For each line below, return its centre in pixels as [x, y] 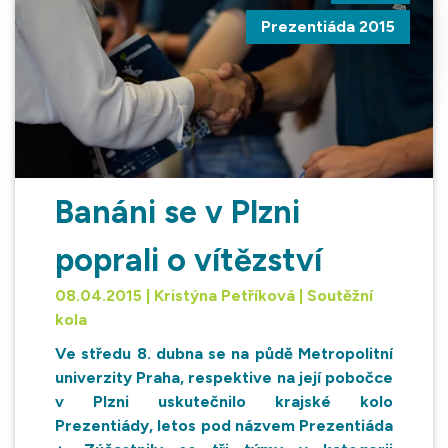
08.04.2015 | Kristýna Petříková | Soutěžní [214, 296]
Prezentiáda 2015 [328, 27]
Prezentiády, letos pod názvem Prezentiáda [224, 426]
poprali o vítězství [188, 260]
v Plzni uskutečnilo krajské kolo [224, 402]
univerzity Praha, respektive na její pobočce [224, 378]
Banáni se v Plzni [177, 212]
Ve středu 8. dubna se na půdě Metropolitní [224, 354]
